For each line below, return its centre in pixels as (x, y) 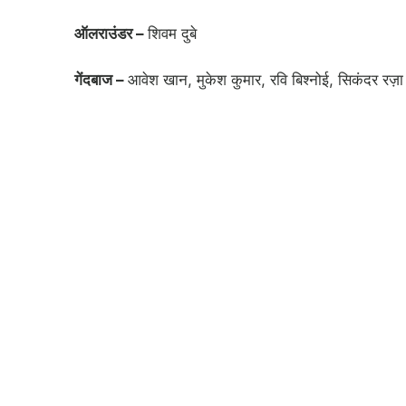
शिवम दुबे (172, 34)
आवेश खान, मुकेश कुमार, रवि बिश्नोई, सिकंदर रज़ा (266, 79)
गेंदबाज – (101, 79)
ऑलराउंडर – (111, 34)
